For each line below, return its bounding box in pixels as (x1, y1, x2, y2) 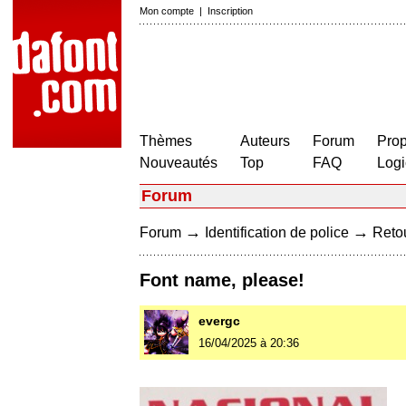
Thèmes (140, 133, 192, 149)
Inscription (208, 5, 253, 16)
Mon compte (140, 5, 194, 16)
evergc (198, 314, 240, 329)
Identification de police (205, 225, 349, 240)
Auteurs (240, 133, 290, 149)
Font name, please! (140, 270, 304, 291)
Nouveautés (140, 155, 217, 170)
